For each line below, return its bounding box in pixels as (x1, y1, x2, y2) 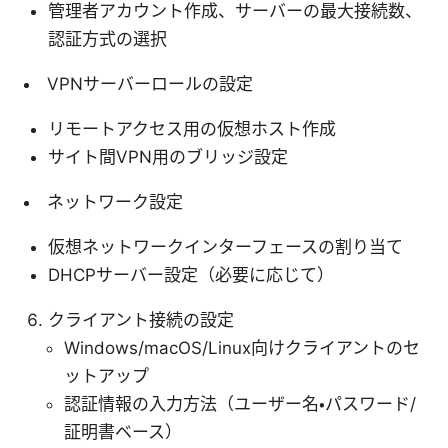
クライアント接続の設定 (48, 309, 234, 330)
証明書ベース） (64, 421, 182, 442)
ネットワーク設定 (47, 191, 183, 212)
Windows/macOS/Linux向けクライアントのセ (64, 337, 420, 358)
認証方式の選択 (48, 28, 167, 49)
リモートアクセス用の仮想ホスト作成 (48, 118, 336, 139)
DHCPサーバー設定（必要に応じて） (48, 264, 334, 285)
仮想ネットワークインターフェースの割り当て (48, 236, 403, 257)
